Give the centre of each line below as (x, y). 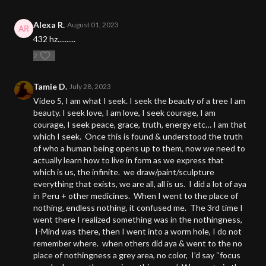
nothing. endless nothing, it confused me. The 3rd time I (138, 208)
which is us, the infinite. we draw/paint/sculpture (124, 172)
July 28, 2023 (90, 87)
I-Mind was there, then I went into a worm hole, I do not (137, 232)
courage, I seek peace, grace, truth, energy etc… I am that (140, 125)
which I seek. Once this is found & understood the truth (138, 137)
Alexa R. (49, 25)
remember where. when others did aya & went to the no (138, 243)
